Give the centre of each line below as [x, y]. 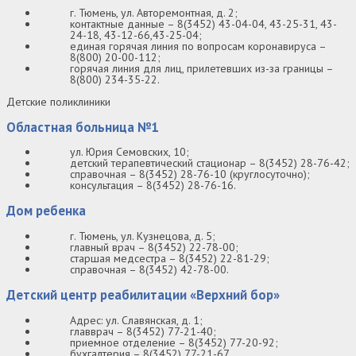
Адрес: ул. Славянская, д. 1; [136, 320]
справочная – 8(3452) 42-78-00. [149, 270]
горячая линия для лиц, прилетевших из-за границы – [201, 68]
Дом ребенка [46, 211]
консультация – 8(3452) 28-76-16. [153, 186]
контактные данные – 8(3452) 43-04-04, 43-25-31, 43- [203, 23]
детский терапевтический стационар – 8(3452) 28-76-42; [210, 163]
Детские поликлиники [58, 101]
